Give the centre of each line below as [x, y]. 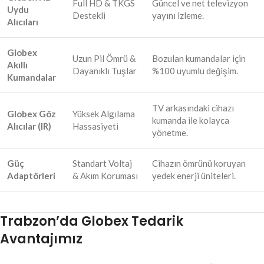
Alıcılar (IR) [29, 126]
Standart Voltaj [102, 164]
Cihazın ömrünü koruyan [199, 164]
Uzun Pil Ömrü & [104, 59]
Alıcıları [23, 22]
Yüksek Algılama [104, 114]
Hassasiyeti [95, 126]
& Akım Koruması [105, 176]
